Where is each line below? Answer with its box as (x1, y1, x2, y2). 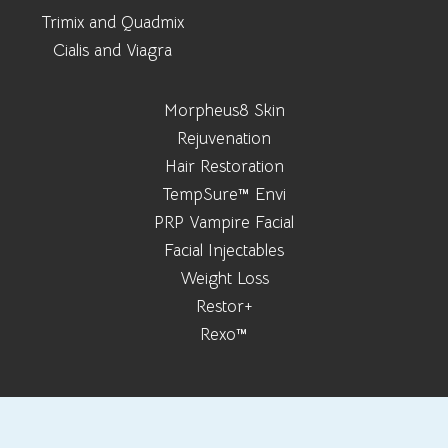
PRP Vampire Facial (154, 211, 294, 233)
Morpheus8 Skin (163, 99, 285, 121)
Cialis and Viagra (52, 39, 172, 61)
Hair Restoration (164, 155, 284, 177)
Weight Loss (179, 267, 269, 289)
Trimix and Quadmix (40, 11, 184, 33)
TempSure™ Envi (162, 183, 286, 205)
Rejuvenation (177, 127, 271, 149)
